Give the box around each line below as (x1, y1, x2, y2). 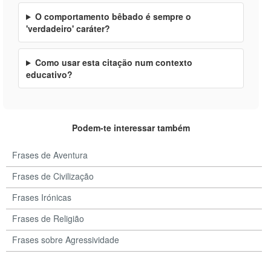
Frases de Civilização (12, 170, 94, 182)
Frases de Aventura (12, 149, 88, 161)
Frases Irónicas (12, 191, 71, 203)
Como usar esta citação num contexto (34, 56, 192, 68)
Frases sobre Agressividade (12, 233, 119, 246)
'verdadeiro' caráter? (26, 22, 110, 34)
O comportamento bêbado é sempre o (34, 10, 191, 22)
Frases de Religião (12, 212, 84, 224)
